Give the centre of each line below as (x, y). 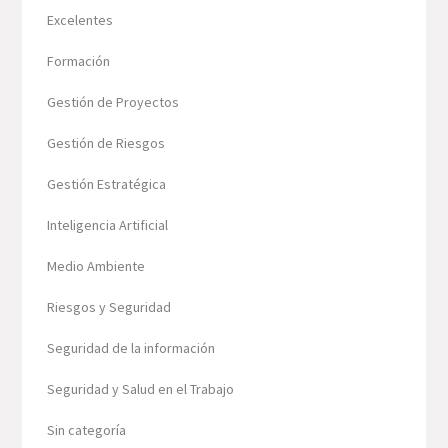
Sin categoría (87, 430)
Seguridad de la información (131, 348)
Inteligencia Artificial (108, 225)
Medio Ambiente (96, 266)
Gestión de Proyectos (113, 102)
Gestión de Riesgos (106, 143)
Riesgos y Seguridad (109, 307)
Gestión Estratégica (107, 184)
